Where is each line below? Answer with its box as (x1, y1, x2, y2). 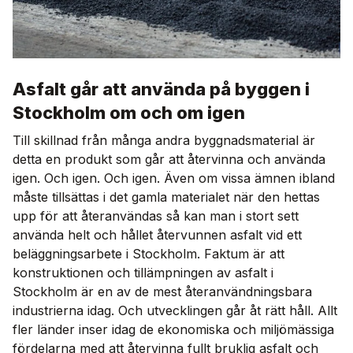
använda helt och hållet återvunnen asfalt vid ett (13, 227, 302, 243)
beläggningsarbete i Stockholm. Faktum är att (13, 246, 284, 262)
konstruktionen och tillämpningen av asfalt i (13, 265, 273, 281)
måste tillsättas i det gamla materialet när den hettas (13, 189, 320, 206)
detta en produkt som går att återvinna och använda (13, 151, 325, 168)
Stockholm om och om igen (13, 102, 245, 124)
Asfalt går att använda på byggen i (13, 79, 310, 100)
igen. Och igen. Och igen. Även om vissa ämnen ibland (13, 170, 335, 187)
